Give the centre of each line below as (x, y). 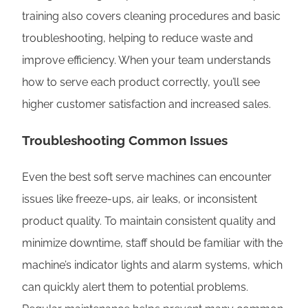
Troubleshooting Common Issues (125, 141)
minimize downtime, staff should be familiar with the (152, 243)
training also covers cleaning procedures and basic (151, 16)
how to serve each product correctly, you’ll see (141, 82)
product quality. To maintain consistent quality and (149, 221)
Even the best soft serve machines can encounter (147, 177)
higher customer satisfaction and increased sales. (146, 104)
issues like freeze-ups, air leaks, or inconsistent (140, 199)
